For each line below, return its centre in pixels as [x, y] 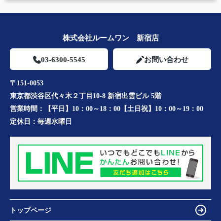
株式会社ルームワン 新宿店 [110, 38]
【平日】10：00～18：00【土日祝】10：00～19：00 [124, 109]
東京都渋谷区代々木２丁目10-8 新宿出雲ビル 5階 [86, 96]
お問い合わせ [166, 60]
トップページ [31, 210]
